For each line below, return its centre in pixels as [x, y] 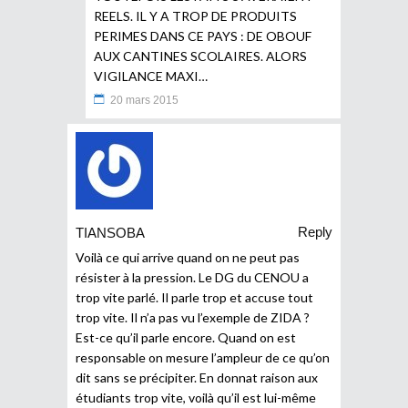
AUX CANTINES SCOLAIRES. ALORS [200, 56]
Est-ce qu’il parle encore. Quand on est [186, 337]
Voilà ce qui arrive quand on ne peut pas [188, 257]
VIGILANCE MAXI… [151, 76]
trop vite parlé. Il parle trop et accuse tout [194, 297]
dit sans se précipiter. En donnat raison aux [197, 377]
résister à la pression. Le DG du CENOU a [192, 277]
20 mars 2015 [144, 100]
